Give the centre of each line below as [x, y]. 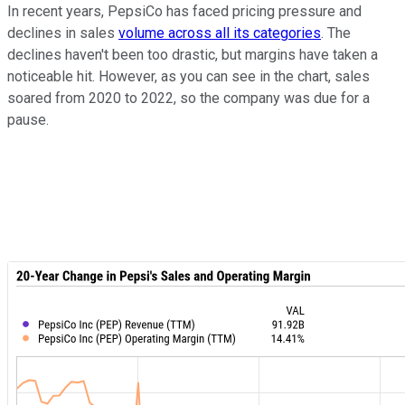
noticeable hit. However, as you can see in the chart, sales [188, 77]
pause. [28, 120]
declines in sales [63, 33]
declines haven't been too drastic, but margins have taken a [193, 55]
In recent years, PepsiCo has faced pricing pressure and [184, 12]
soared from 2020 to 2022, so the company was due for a [188, 99]
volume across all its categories [220, 33]
